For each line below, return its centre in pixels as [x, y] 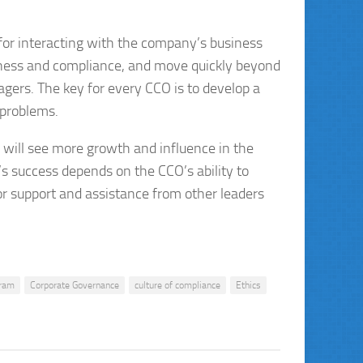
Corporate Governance [75, 285]
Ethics [248, 285]
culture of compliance [177, 285]
